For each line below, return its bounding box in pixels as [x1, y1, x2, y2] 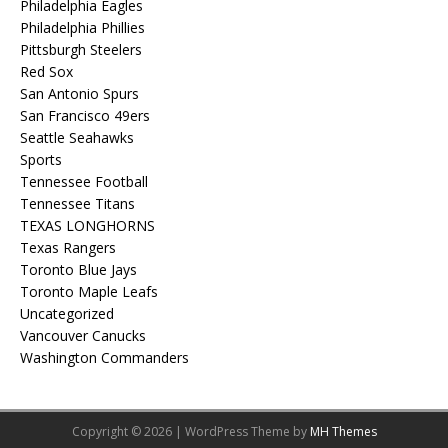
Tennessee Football [20, 172, 148, 191]
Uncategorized [20, 304, 114, 323]
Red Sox [20, 62, 73, 81]
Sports [20, 150, 62, 169]
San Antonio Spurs [20, 84, 139, 103]
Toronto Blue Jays [20, 260, 137, 279]
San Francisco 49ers [20, 106, 150, 125]
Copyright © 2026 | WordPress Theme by [71, 423, 310, 440]
